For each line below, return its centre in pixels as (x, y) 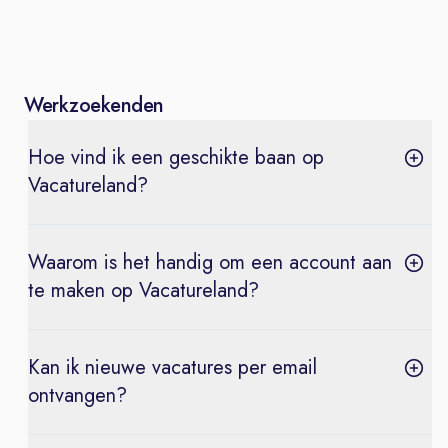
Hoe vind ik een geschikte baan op (176, 157)
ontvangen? (77, 395)
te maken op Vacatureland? (143, 290)
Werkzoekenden (94, 105)
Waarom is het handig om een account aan (210, 262)
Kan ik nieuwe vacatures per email (172, 367)
